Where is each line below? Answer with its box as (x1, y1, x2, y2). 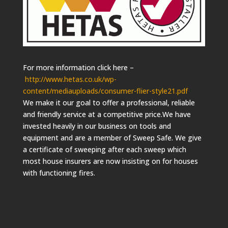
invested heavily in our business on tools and (22, 121, 171, 131)
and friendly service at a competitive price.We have (22, 109, 191, 119)
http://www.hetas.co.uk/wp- (24, 74, 117, 84)
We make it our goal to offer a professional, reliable (22, 98, 195, 107)
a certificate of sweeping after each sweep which (22, 145, 186, 154)
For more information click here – (22, 63, 134, 72)
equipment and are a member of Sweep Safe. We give (22, 133, 202, 142)
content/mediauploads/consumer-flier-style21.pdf (22, 86, 188, 96)
